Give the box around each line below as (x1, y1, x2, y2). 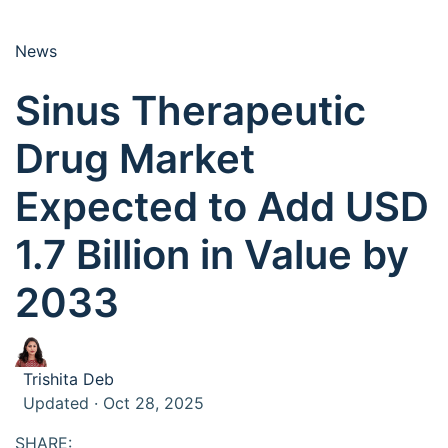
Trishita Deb (23, 369, 114, 389)
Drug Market (15, 134, 255, 183)
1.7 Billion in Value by (15, 230, 409, 279)
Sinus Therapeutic (15, 86, 366, 135)
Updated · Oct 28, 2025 (23, 393, 204, 413)
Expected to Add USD (15, 182, 429, 231)
